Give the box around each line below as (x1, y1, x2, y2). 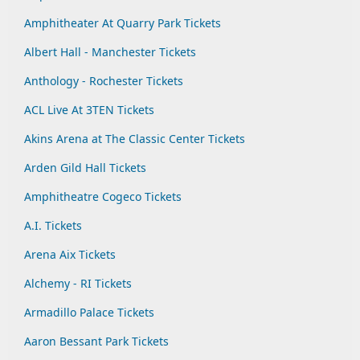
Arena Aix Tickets (24, 247, 116, 262)
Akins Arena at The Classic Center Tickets (24, 131, 245, 146)
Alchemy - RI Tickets (24, 276, 132, 291)
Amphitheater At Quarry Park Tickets (24, 15, 221, 31)
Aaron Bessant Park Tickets (24, 333, 169, 349)
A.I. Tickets (24, 218, 82, 233)
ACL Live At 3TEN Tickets (24, 102, 154, 117)
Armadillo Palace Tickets (24, 305, 154, 320)
